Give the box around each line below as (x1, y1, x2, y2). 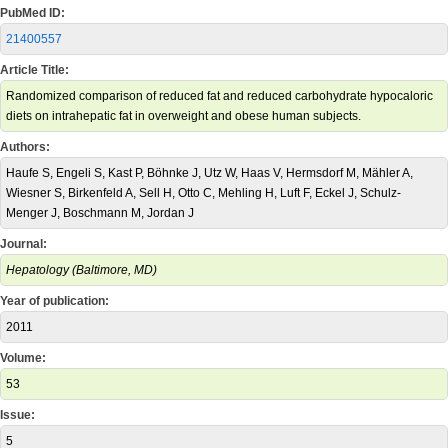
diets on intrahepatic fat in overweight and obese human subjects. (6, 109, 361, 123)
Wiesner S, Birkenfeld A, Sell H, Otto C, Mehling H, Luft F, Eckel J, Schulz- (6, 186, 401, 200)
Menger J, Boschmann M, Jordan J (6, 206, 194, 220)
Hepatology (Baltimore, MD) (6, 263, 157, 277)
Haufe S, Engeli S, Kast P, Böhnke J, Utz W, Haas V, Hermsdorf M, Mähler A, (6, 166, 413, 180)
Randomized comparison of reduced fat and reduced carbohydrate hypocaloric (6, 89, 433, 103)
